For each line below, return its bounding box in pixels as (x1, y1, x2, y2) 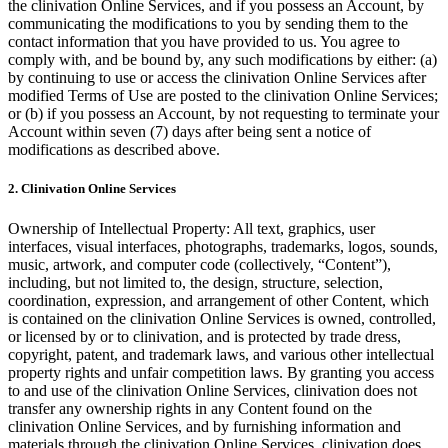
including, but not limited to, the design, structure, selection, (8, 273, 383, 291)
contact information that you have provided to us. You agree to (8, 33, 400, 51)
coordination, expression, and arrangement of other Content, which (8, 291, 429, 309)
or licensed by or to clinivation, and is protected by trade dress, (8, 327, 401, 345)
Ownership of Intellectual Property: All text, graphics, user (8, 219, 375, 237)
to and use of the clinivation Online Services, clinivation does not (8, 381, 417, 399)
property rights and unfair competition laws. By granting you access (8, 363, 434, 381)
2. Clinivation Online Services (8, 181, 176, 197)
